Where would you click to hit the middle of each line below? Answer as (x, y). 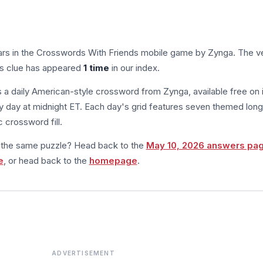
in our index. (134, 68)
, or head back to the (46, 160)
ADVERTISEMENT (83, 253)
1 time (96, 68)
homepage (113, 160)
